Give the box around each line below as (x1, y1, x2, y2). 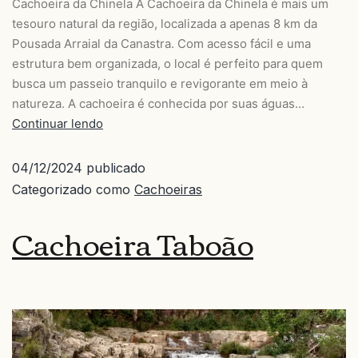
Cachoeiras (134, 181, 202, 198)
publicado (82, 160, 145, 177)
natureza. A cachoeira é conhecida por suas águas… (12, 96, 304, 112)
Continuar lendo (12, 116, 103, 132)
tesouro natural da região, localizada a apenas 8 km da (12, 16, 317, 32)
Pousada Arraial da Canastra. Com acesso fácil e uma (12, 36, 311, 52)
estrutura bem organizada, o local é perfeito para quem (12, 56, 323, 72)
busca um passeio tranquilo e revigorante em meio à (12, 76, 308, 92)
